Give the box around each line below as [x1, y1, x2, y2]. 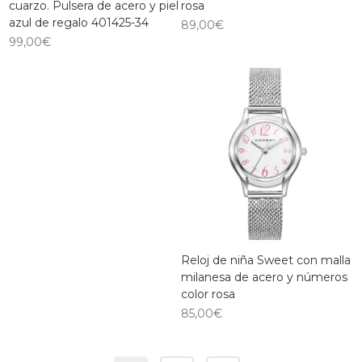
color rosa [181, 287, 235, 302]
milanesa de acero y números [181, 270, 347, 285]
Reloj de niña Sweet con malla [181, 253, 351, 268]
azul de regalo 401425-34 [9, 15, 149, 31]
